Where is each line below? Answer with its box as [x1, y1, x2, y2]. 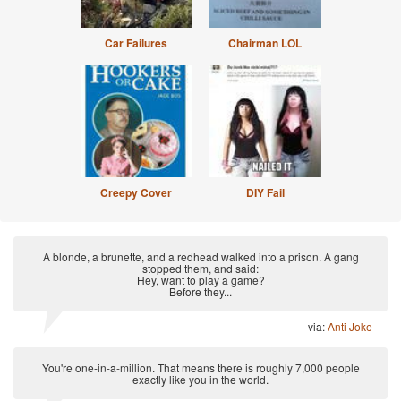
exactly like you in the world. [132, 371, 269, 388]
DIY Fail [245, 184, 285, 201]
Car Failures [105, 35, 167, 52]
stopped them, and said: [142, 260, 259, 277]
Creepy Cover [100, 184, 172, 201]
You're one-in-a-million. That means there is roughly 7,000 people [41, 360, 360, 376]
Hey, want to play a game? [136, 272, 265, 288]
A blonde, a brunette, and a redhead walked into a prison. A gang [42, 249, 359, 265]
